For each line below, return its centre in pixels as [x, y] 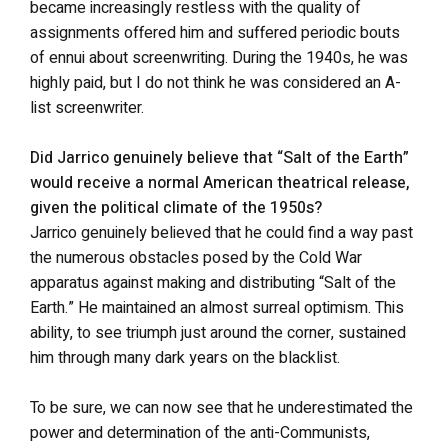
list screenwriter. [87, 108]
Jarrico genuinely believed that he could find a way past [221, 233]
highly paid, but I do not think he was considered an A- [215, 83]
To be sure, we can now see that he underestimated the [221, 408]
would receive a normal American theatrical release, [220, 183]
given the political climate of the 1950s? [176, 208]
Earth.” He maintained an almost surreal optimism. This [217, 308]
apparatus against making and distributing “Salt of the [213, 283]
